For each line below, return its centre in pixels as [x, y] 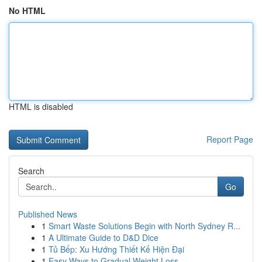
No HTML [27, 11]
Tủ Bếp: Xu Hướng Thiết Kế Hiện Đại [116, 249]
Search [31, 171]
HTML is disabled [41, 106]
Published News [48, 214]
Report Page [230, 139]
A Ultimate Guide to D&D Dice [104, 237]
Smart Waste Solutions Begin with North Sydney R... [144, 226]
